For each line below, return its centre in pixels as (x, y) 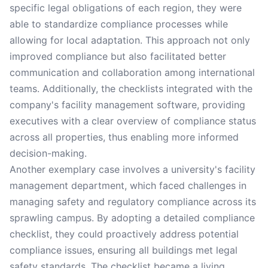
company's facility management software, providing (127, 105)
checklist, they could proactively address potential (124, 234)
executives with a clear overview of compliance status (133, 121)
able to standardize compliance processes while (119, 24)
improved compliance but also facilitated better (118, 56)
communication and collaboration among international (132, 72)
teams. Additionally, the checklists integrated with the (131, 89)
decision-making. (48, 153)
